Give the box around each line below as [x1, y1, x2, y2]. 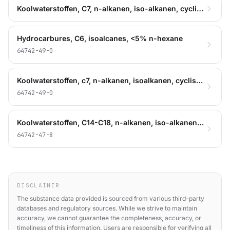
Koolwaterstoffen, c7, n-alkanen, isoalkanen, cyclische [196, 75, 203, 85]
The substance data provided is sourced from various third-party [17, 194, 204, 202]
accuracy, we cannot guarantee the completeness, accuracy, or [17, 214, 201, 222]
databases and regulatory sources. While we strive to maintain [17, 204, 197, 212]
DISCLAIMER [17, 181, 60, 189]
